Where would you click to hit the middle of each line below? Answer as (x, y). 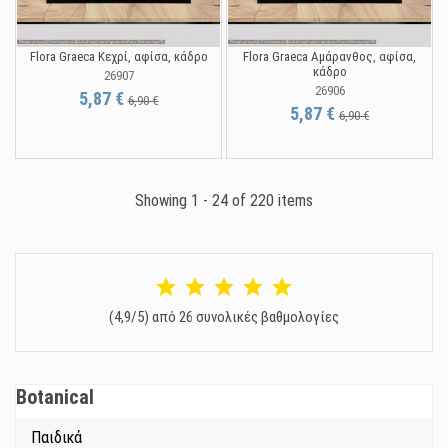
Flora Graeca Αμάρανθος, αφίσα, (329, 57)
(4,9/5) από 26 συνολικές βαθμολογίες (224, 317)
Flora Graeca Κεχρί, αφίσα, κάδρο (118, 57)
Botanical (55, 397)
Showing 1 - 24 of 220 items (224, 201)
